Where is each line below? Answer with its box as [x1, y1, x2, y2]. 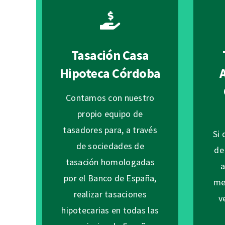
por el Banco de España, [64, 172, 157, 184]
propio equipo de [77, 108, 143, 120]
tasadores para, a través [63, 124, 157, 136]
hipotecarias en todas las [61, 204, 159, 216]
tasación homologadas [65, 156, 155, 168]
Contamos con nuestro [66, 92, 155, 104]
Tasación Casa [71, 47, 149, 64]
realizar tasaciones [73, 188, 147, 200]
